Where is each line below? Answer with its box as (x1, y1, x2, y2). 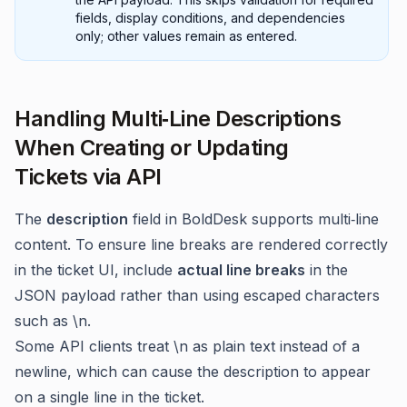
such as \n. (15, 312, 91, 330)
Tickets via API (15, 164, 162, 190)
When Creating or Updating (15, 134, 289, 161)
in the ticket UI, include (15, 261, 177, 279)
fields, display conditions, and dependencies (75, 10, 345, 25)
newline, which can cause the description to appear (15, 362, 371, 381)
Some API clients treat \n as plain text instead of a (15, 337, 360, 355)
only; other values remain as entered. (75, 28, 297, 44)
